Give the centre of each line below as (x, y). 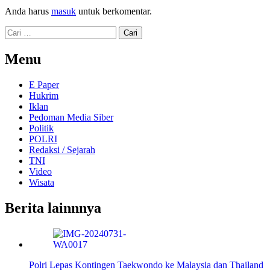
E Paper (44, 85)
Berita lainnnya (53, 208)
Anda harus (28, 11)
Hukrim (44, 96)
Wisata (42, 183)
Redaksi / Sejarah (62, 150)
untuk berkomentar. (114, 11)
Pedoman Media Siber (71, 118)
